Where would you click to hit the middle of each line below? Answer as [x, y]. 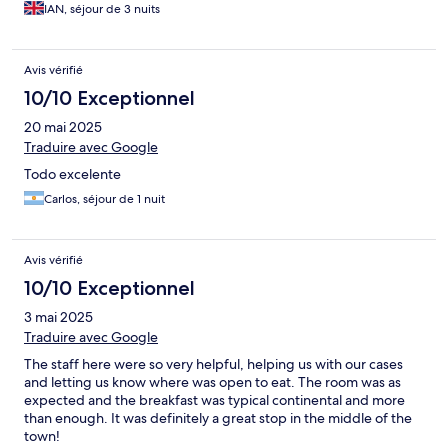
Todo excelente [72, 174]
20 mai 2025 [63, 127]
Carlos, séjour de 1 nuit [104, 199]
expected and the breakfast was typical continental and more [214, 400]
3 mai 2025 [58, 317]
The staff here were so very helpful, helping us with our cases [213, 364]
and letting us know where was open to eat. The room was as [212, 382]
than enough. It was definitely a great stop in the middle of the [218, 418]
